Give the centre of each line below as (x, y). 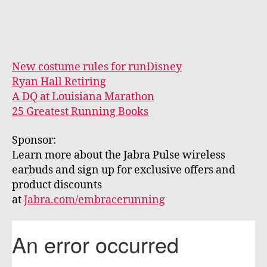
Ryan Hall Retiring (59, 82)
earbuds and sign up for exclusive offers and (124, 170)
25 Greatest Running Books (80, 112)
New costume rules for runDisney (97, 67)
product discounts (57, 185)
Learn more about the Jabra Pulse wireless (119, 155)
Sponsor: (35, 140)
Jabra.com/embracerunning (94, 200)
